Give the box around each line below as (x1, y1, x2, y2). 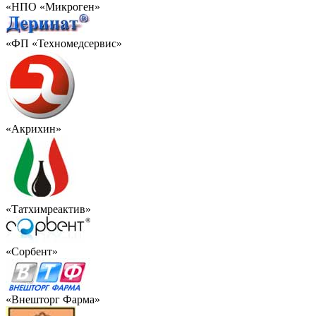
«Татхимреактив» (6, 203, 91, 216)
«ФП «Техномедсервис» (6, 37, 122, 50)
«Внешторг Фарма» (6, 293, 100, 306)
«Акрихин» (6, 123, 61, 135)
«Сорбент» (6, 245, 58, 258)
